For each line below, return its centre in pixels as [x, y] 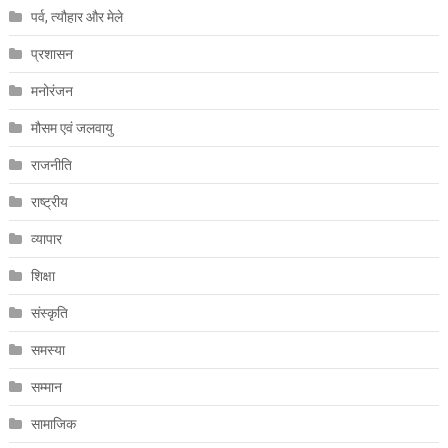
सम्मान [46, 386]
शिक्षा [42, 275]
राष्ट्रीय [49, 201]
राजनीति [51, 164]
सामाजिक [53, 423]
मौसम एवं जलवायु [71, 127]
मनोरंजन [51, 90]
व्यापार [46, 238]
